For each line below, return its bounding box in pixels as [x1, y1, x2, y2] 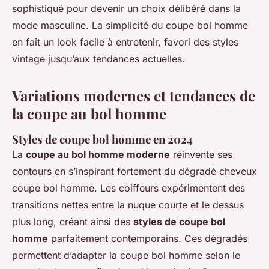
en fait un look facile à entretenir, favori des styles [12, 36, 238, 49]
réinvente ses [170, 148, 232, 161]
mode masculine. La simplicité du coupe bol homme [12, 19, 248, 32]
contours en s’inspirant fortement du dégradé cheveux [12, 165, 257, 178]
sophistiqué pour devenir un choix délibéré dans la [12, 2, 241, 15]
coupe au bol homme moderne [26, 148, 170, 161]
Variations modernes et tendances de [12, 86, 255, 106]
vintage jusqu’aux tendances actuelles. [12, 53, 188, 65]
